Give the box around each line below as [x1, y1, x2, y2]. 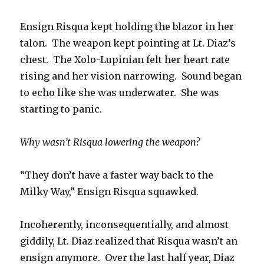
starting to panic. [20, 103, 103, 115]
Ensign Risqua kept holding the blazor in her [20, 21, 235, 33]
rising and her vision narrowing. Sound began [20, 70, 242, 82]
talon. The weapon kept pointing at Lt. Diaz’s [20, 37, 236, 49]
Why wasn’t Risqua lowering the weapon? [20, 136, 200, 148]
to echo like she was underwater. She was [20, 87, 220, 99]
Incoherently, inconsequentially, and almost [20, 219, 229, 231]
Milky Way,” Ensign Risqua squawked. [20, 186, 199, 198]
